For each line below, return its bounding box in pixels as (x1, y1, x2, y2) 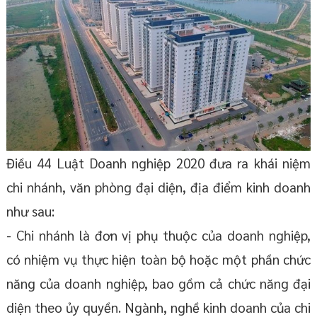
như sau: (6, 202, 54, 220)
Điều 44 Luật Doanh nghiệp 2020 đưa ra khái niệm (6, 154, 311, 172)
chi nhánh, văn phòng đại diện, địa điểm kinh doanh (6, 178, 311, 196)
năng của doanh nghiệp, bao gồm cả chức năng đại (6, 275, 311, 292)
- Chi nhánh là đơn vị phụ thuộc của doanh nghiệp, (6, 226, 311, 244)
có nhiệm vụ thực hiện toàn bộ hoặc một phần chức (6, 250, 311, 268)
